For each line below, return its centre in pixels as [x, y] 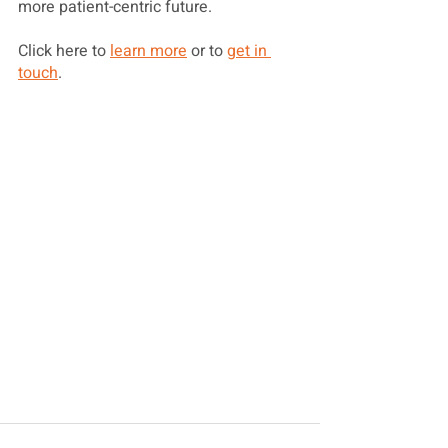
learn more [148, 51]
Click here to [64, 51]
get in [249, 51]
